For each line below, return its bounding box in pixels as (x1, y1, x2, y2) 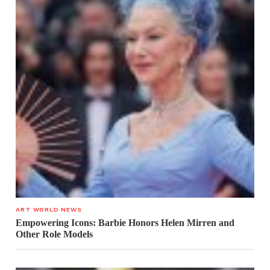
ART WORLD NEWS (16, 205, 82, 213)
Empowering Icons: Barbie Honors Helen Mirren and (16, 217, 235, 228)
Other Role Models (16, 228, 93, 239)
